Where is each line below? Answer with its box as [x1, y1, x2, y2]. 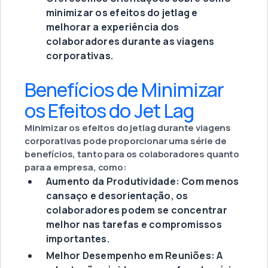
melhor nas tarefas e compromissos [46, 218, 222, 232]
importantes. [46, 232, 109, 246]
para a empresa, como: [25, 161, 127, 174]
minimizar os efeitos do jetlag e [46, 6, 198, 20]
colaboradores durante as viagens [46, 35, 215, 48]
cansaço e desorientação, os [46, 189, 188, 203]
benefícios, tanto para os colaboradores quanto [25, 148, 240, 161]
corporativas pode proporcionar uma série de [25, 135, 227, 148]
